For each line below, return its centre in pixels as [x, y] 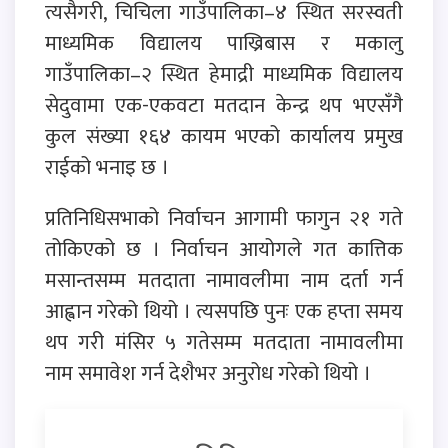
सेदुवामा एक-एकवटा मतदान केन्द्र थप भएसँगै [224, 105]
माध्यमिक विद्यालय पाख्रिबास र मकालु [224, 43]
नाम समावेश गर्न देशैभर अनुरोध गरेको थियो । [208, 373]
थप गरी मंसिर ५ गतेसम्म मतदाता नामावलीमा [224, 342]
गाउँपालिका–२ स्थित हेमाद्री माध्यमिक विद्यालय [224, 74]
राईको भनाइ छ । [107, 167]
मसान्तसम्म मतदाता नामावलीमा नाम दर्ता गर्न [224, 280]
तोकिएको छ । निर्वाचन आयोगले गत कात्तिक [224, 249]
